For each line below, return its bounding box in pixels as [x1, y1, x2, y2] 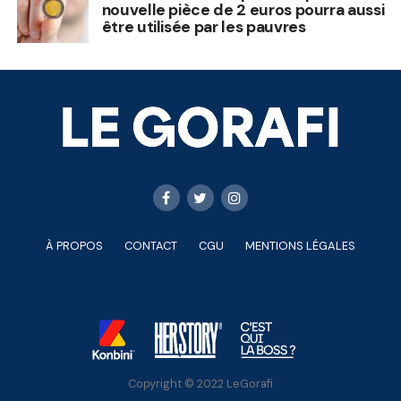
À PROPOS [45, 238, 103, 254]
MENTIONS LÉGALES [244, 238, 355, 254]
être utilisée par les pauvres [101, 17, 306, 37]
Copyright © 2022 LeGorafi [127, 376, 273, 392]
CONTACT [124, 238, 177, 254]
